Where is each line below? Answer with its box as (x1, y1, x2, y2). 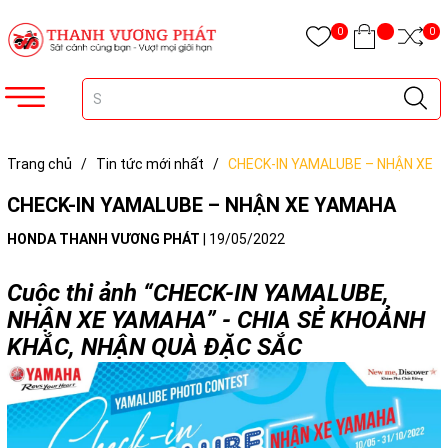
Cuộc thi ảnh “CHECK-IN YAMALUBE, (7, 279, 389, 307)
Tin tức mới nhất (96, 156, 204, 172)
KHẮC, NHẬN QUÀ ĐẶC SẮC (7, 333, 302, 361)
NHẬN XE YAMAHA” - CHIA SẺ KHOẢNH (7, 306, 425, 334)
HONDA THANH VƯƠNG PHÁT (7, 231, 200, 247)
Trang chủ (7, 156, 72, 172)
